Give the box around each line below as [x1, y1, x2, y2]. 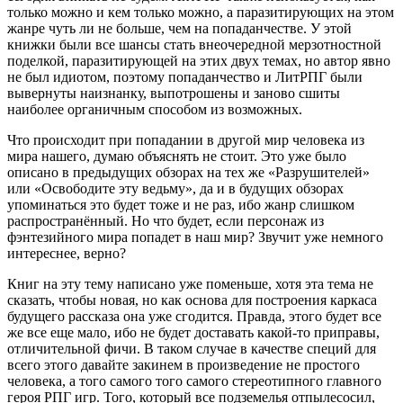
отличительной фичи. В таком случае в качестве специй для [7, 340, 376, 356]
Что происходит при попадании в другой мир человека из [7, 131, 364, 148]
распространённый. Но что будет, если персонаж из [7, 212, 324, 228]
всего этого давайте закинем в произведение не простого [7, 356, 360, 372]
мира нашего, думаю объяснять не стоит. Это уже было [7, 148, 346, 164]
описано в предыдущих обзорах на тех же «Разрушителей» [7, 164, 370, 180]
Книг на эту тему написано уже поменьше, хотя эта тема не [7, 275, 373, 291]
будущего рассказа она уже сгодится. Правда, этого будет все [7, 308, 381, 324]
